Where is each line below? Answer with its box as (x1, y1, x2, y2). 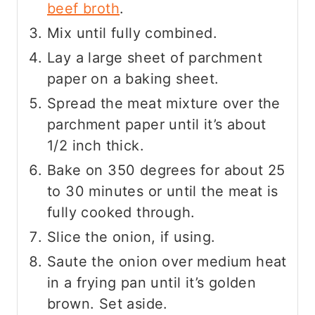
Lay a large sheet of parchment (47, 49, 262, 67)
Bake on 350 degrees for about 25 (47, 162, 285, 179)
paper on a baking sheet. (47, 70, 219, 88)
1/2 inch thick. (47, 137, 144, 155)
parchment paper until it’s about (47, 116, 266, 134)
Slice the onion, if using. (47, 229, 216, 246)
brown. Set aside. (47, 295, 168, 313)
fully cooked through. (47, 204, 195, 221)
